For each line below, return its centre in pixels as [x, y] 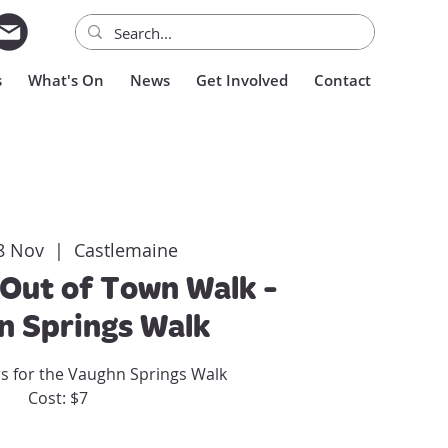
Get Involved [242, 80]
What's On [66, 80]
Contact [342, 80]
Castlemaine [125, 249]
